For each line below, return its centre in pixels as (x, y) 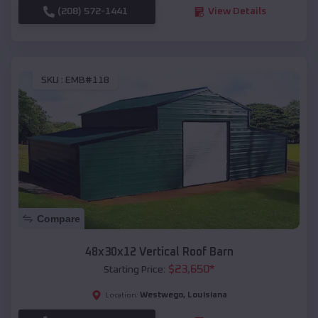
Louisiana (207, 295)
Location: (121, 295)
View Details (237, 12)
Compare (59, 218)
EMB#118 (87, 80)
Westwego (161, 295)
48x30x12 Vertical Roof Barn (159, 252)
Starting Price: (134, 269)
